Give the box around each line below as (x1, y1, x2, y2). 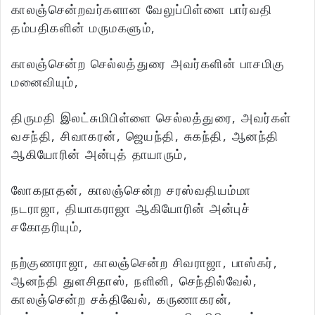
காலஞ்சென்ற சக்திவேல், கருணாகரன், (11, 290, 233, 308)
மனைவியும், (11, 73, 79, 91)
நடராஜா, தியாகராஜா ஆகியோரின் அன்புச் (11, 200, 250, 217)
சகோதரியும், (11, 218, 84, 236)
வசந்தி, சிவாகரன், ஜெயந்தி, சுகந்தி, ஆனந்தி (11, 127, 279, 145)
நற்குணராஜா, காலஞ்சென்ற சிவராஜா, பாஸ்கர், (11, 254, 278, 271)
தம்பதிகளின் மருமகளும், (11, 19, 156, 37)
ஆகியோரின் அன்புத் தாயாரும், (11, 146, 188, 163)
